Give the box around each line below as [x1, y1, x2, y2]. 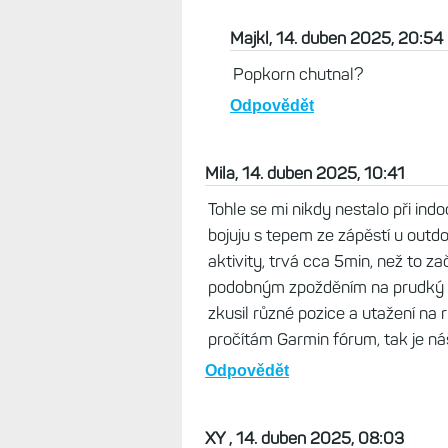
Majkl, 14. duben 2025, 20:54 [230, 28, 443, 48]
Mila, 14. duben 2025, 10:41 [205, 163, 405, 183]
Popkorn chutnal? [233, 64, 363, 84]
